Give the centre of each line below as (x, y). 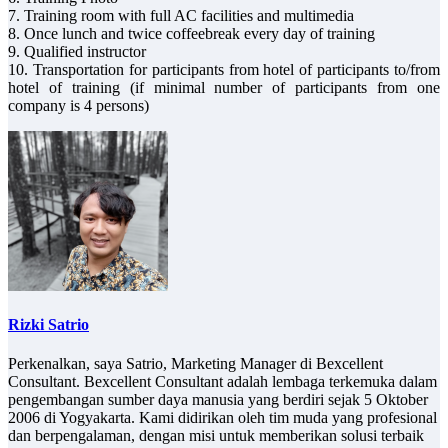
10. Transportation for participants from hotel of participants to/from (224, 69)
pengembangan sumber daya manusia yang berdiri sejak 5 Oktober (218, 400)
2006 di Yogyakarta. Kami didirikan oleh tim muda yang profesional (222, 418)
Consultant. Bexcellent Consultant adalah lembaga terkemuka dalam (222, 382)
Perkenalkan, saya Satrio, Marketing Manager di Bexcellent (195, 364)
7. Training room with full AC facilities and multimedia (181, 15)
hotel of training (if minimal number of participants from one (224, 87)
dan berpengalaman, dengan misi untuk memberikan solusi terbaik (216, 436)
